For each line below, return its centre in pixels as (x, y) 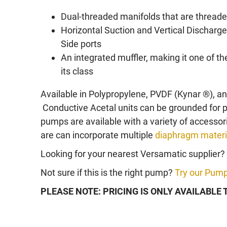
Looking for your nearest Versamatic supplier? (133, 154)
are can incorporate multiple (98, 135)
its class (77, 71)
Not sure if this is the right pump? (106, 173)
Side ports (81, 44)
